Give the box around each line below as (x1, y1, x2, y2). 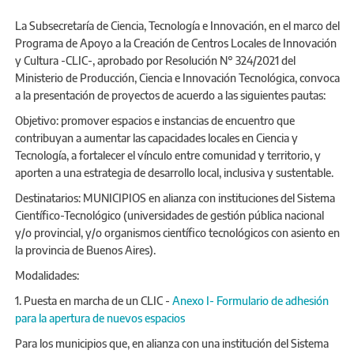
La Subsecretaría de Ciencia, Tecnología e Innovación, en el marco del (15, 18, 340, 32)
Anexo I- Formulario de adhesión (172, 293, 329, 307)
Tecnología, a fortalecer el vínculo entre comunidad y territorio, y (15, 148, 321, 162)
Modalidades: (15, 268, 81, 282)
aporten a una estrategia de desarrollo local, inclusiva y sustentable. (15, 165, 333, 179)
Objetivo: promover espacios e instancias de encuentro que (15, 113, 295, 127)
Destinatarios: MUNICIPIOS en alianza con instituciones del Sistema (15, 190, 335, 205)
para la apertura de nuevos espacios (15, 311, 185, 325)
